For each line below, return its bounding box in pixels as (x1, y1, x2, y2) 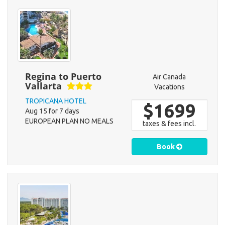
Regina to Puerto (25, 70, 101, 83)
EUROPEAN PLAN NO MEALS (25, 117, 114, 126)
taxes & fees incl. (143, 120, 196, 128)
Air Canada (153, 73, 186, 81)
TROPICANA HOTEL (25, 97, 86, 105)
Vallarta (25, 80, 62, 92)
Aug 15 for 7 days (25, 107, 79, 116)
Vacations (154, 83, 185, 91)
